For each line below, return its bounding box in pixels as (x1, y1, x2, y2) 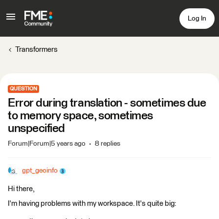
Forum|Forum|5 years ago (8, 140, 86, 147)
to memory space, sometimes (8, 110, 153, 122)
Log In (188, 15, 206, 22)
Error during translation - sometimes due (8, 97, 206, 109)
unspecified (8, 123, 65, 134)
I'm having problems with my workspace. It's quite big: (8, 200, 176, 207)
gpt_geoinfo (22, 167, 58, 174)
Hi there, (8, 185, 35, 193)
